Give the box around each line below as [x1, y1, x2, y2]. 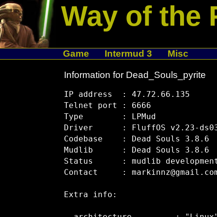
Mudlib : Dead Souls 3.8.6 [63, 146, 209, 155]
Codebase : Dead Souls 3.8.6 [63, 135, 209, 144]
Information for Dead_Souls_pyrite [63, 69, 206, 80]
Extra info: [63, 190, 117, 200]
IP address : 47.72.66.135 [63, 90, 190, 99]
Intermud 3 [104, 48, 152, 59]
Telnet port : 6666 [63, 101, 151, 110]
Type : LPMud [63, 112, 156, 122]
